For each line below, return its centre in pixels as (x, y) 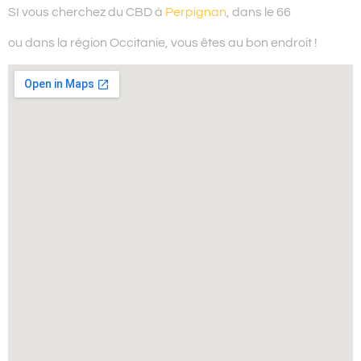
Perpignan (196, 12)
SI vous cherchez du (67, 12)
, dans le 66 (259, 12)
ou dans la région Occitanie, (88, 43)
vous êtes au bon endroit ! (243, 43)
